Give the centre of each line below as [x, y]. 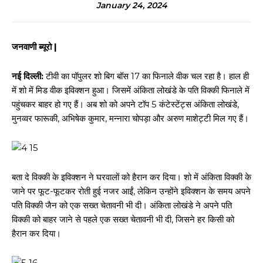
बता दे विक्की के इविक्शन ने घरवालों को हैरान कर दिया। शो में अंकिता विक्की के [131, 177]
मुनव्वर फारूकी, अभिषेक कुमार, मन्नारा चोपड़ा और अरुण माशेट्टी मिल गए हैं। [130, 118]
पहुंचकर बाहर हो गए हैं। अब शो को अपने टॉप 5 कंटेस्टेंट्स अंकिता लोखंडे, [125, 104]
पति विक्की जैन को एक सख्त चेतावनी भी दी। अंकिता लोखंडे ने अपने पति [122, 205]
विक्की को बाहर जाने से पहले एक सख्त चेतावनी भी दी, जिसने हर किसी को [123, 219]
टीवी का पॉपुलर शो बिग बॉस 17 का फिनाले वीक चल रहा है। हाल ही [146, 76]
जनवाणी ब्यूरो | [34, 47]
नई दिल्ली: [28, 76]
